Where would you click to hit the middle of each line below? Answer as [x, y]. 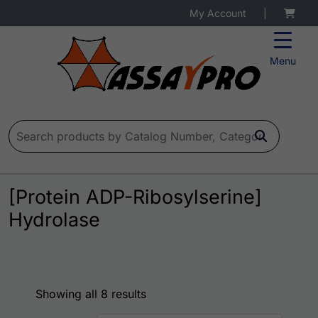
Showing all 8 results [91, 294]
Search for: [38, 128]
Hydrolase [54, 220]
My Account [218, 13]
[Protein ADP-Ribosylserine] [135, 197]
